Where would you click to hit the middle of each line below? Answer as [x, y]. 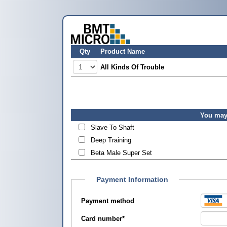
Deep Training [111, 140]
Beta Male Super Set [121, 153]
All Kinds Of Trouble [132, 67]
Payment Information [132, 179]
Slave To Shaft [112, 127]
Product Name [123, 51]
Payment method [108, 201]
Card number [102, 219]
